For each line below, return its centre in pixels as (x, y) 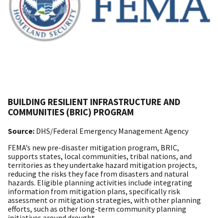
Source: (22, 131)
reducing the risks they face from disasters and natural (98, 174)
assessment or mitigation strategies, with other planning (104, 200)
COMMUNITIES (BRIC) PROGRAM (71, 112)
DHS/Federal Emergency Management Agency (112, 131)
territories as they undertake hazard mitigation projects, (102, 165)
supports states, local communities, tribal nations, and (100, 156)
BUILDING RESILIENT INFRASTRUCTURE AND (94, 102)
